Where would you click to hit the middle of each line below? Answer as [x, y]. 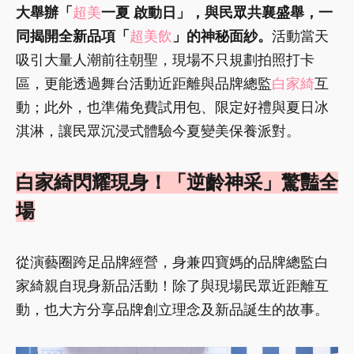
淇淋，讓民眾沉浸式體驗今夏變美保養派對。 [158, 131]
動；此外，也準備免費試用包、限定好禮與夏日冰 [172, 107]
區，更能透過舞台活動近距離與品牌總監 [144, 84]
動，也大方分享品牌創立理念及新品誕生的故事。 [172, 310]
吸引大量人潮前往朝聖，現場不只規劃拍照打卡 [165, 60]
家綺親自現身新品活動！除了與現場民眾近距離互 [172, 286]
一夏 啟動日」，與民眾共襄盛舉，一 [217, 13]
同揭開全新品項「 [73, 36]
